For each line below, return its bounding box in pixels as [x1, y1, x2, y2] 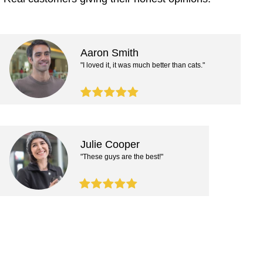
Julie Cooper [80, 139, 140, 150]
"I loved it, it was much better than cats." [80, 61, 205, 69]
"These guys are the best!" [80, 153, 163, 161]
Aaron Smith [80, 47, 139, 59]
